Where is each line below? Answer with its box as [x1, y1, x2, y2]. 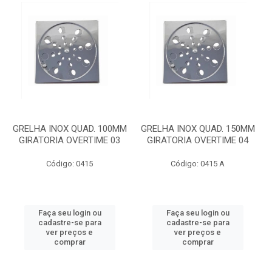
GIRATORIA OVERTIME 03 [19, 135, 120, 146]
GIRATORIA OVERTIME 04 [147, 135, 248, 146]
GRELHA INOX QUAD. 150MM [140, 123, 255, 134]
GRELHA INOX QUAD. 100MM [12, 123, 127, 134]
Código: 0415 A [171, 159, 225, 168]
